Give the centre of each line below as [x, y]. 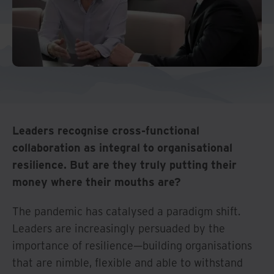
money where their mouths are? [97, 182]
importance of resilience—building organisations [132, 245]
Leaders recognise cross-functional [106, 130]
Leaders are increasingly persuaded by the [119, 228]
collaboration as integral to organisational [122, 147]
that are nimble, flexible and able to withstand [128, 262]
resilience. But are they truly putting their [124, 165]
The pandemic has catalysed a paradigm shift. [126, 211]
